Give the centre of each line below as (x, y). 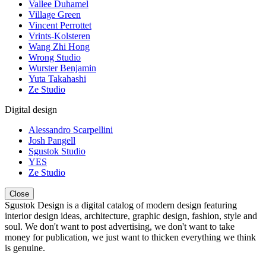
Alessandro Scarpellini (71, 130)
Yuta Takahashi (57, 79)
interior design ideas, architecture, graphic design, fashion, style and (131, 216)
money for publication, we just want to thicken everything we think (130, 237)
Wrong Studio (55, 58)
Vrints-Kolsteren (59, 36)
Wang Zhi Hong (59, 47)
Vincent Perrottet (60, 26)
